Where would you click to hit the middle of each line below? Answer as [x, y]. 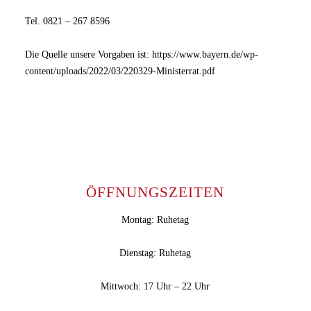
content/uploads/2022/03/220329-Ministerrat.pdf [120, 71]
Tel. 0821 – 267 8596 [68, 21]
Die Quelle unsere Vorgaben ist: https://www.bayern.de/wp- [142, 54]
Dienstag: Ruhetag [155, 253]
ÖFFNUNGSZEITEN [155, 193]
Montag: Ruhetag [155, 220]
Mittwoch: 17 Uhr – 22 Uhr [155, 287]
